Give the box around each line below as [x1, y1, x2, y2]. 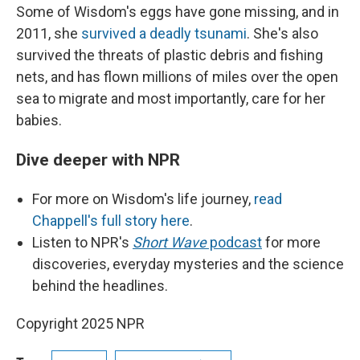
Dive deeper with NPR [16, 149, 180, 170]
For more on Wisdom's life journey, [32, 190, 254, 208]
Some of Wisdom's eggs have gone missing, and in [16, 3, 339, 21]
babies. [16, 112, 62, 129]
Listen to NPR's [32, 234, 133, 252]
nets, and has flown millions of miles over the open [16, 68, 338, 86]
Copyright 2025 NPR [16, 315, 145, 333]
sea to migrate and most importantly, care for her [16, 90, 325, 108]
